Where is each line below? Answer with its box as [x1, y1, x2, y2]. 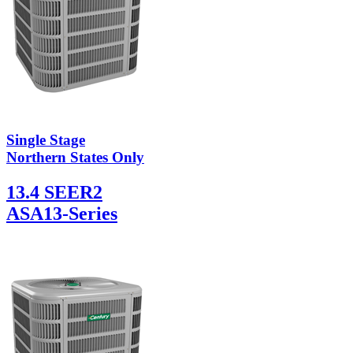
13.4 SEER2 [6, 182, 102, 203]
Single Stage [6, 132, 85, 149]
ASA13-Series [6, 203, 117, 225]
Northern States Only [6, 149, 144, 166]
